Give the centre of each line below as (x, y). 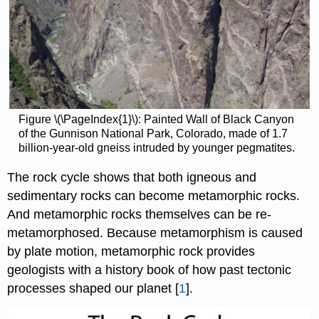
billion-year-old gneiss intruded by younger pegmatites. (156, 148)
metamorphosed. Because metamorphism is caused (155, 232)
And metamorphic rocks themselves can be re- (140, 214)
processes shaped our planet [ (93, 288)
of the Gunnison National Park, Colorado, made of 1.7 (153, 134)
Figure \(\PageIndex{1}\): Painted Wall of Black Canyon (156, 120)
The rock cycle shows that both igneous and (132, 177)
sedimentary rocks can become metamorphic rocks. (154, 195)
